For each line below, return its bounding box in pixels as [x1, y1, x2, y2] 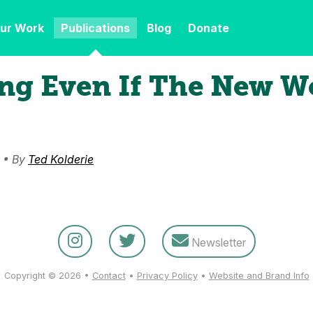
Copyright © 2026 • [3, 270, 92, 281]
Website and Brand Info [208, 270, 310, 281]
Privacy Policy [136, 270, 198, 281]
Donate [188, 21, 229, 35]
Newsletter [188, 235, 246, 249]
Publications [61, 21, 130, 35]
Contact [92, 270, 126, 281]
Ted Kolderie [28, 152, 94, 166]
